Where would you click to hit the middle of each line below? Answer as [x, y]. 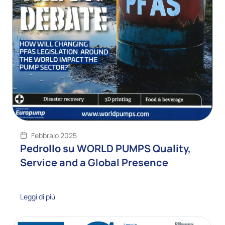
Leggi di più [38, 197]
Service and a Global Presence [94, 163]
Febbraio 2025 [54, 136]
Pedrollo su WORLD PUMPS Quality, [105, 149]
